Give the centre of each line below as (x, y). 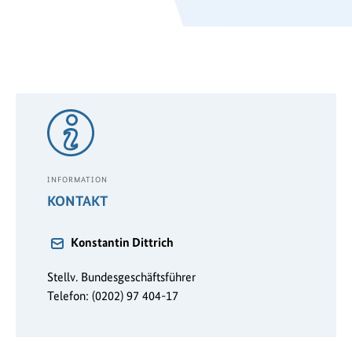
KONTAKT (77, 201)
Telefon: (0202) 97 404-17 (113, 296)
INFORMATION (77, 180)
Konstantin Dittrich (122, 243)
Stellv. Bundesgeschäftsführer (121, 277)
